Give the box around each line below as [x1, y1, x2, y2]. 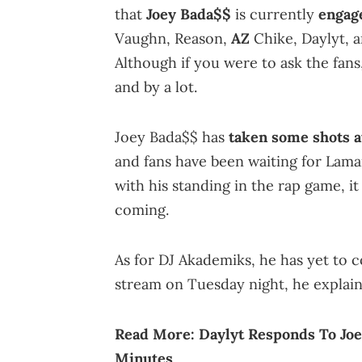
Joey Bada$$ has [115, 127, 229, 146]
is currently [231, 4, 318, 23]
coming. [115, 200, 169, 219]
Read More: [115, 324, 199, 343]
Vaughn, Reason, [115, 28, 231, 48]
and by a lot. [115, 77, 197, 96]
